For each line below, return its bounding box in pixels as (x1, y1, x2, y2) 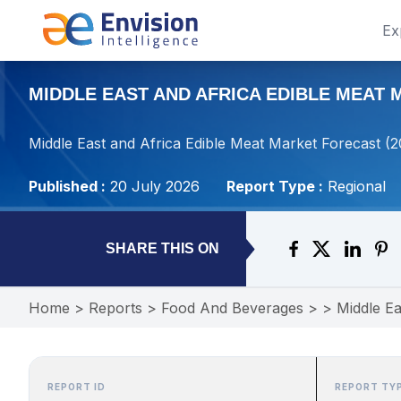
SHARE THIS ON (106, 241, 219, 256)
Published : (29, 177, 106, 195)
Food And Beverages (161, 299, 303, 317)
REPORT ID (47, 381, 106, 392)
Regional (328, 177, 386, 195)
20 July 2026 (110, 177, 200, 195)
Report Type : (226, 177, 323, 195)
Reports (89, 299, 142, 317)
